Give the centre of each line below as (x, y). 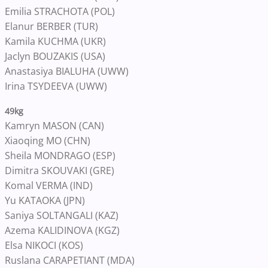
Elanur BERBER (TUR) (51, 26)
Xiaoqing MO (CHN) (48, 141)
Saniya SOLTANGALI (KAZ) (62, 215)
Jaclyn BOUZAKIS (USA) (55, 56)
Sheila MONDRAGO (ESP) (60, 156)
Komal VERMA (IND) (49, 185)
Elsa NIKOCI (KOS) (44, 245)
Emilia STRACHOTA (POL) (60, 11)
